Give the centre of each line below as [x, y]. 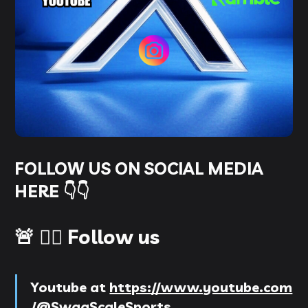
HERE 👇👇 [52, 191]
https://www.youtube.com [201, 287]
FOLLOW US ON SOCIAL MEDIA [139, 168]
